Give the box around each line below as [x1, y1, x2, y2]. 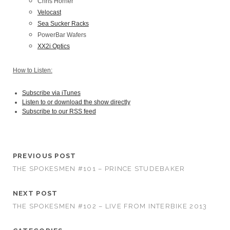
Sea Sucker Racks [37, 20, 89, 27]
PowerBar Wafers [37, 31, 86, 39]
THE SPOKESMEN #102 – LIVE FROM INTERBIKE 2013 [12, 202, 207, 210]
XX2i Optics [37, 43, 70, 50]
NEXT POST [12, 189, 58, 197]
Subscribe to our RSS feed [22, 108, 96, 115]
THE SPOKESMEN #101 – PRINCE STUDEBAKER [12, 165, 185, 172]
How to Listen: [12, 67, 52, 74]
